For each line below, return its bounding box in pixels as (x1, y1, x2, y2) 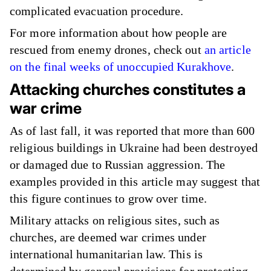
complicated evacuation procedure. (10, 4, 184, 18)
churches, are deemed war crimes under (10, 230, 206, 244)
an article (204, 42, 251, 56)
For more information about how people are (10, 25, 227, 39)
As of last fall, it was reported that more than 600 (10, 123, 255, 137)
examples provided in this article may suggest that (10, 174, 261, 188)
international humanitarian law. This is (10, 247, 203, 261)
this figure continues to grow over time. (10, 191, 207, 205)
